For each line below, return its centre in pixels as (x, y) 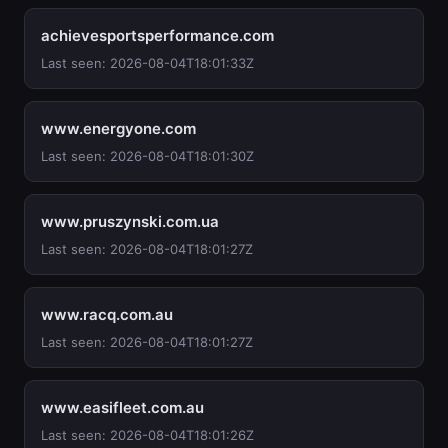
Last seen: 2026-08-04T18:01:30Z (147, 156)
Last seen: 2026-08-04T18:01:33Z (147, 63)
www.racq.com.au (107, 314)
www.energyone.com (118, 128)
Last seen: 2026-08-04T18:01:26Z (147, 435)
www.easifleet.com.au (122, 407)
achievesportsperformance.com (157, 35)
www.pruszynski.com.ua (130, 221)
